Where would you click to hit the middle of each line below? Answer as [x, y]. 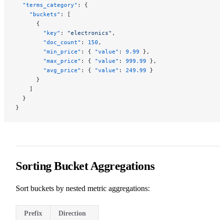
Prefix [33, 213]
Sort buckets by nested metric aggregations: [83, 188]
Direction [72, 213]
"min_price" [48, 51]
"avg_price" [48, 70]
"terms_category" [47, 5]
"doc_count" [48, 42]
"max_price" [48, 61]
